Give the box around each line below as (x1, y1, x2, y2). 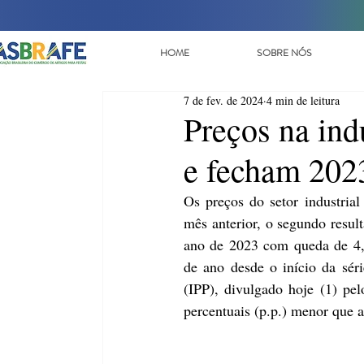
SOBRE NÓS (257, 45, 312, 60)
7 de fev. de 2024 (184, 93, 263, 108)
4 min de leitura (266, 93, 340, 108)
